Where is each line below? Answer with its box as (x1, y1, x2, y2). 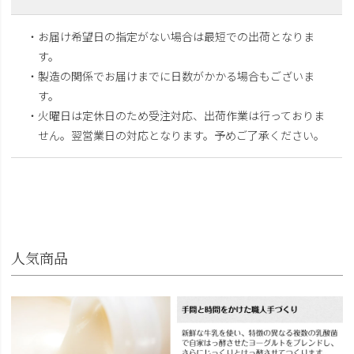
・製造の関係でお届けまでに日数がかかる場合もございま (27, 67, 315, 84)
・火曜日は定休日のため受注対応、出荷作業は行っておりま (27, 107, 326, 123)
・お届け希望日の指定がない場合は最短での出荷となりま (27, 28, 315, 44)
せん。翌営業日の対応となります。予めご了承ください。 (38, 126, 326, 143)
